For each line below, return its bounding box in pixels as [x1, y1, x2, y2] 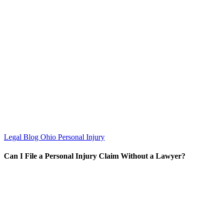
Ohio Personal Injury [40, 132, 105, 141]
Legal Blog [4, 132, 40, 141]
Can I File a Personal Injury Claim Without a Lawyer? [4, 151, 185, 160]
